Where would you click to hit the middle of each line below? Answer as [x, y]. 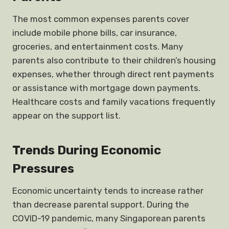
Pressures [43, 169]
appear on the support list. [66, 116]
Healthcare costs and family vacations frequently [114, 102]
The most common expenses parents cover [101, 19]
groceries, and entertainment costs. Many [98, 47]
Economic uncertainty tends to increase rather [108, 191]
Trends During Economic [87, 150]
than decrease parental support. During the [101, 204]
